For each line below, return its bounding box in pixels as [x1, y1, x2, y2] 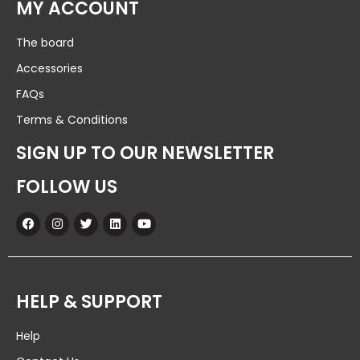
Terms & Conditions [16, 111, 128, 128]
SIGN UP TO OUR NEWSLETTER [16, 140, 274, 166]
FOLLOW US [16, 174, 117, 199]
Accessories [16, 59, 83, 76]
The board [16, 34, 74, 51]
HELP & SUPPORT [16, 288, 162, 314]
